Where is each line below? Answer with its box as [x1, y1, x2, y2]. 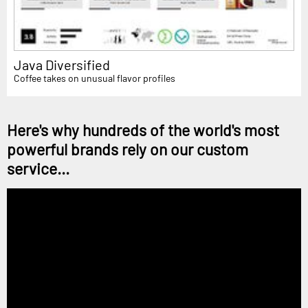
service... [7, 158, 69, 178]
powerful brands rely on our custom [7, 139, 248, 159]
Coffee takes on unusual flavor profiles [14, 71, 175, 84]
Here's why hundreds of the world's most [7, 120, 279, 140]
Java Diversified [14, 56, 110, 73]
